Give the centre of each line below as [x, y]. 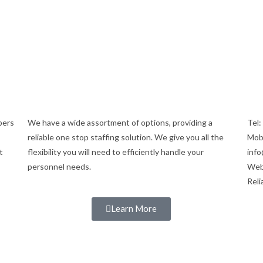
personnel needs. [60, 166]
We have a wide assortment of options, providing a [120, 122]
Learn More [134, 208]
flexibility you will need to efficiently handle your [116, 152]
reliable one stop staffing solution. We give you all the [126, 137]
